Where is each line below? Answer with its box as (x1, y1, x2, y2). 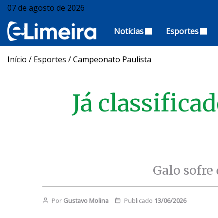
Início (7, 54, 27, 65)
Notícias (114, 25, 144, 36)
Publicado (122, 196, 154, 205)
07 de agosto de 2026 (7, 2, 85, 13)
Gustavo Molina (63, 196, 109, 205)
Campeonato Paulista (73, 54, 151, 65)
